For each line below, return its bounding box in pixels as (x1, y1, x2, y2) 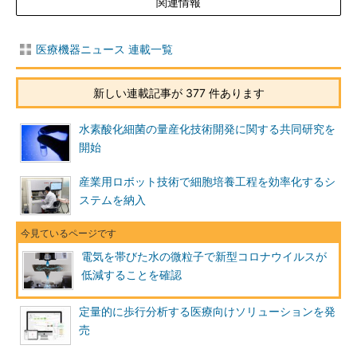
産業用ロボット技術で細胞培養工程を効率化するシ (79, 175, 335, 188)
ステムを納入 (79, 194, 146, 206)
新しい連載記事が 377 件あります (92, 86, 265, 100)
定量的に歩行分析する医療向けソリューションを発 (79, 305, 335, 318)
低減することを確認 (81, 269, 182, 281)
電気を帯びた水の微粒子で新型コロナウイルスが (81, 250, 327, 263)
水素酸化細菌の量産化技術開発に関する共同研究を (79, 123, 335, 135)
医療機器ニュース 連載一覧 (36, 42, 173, 56)
